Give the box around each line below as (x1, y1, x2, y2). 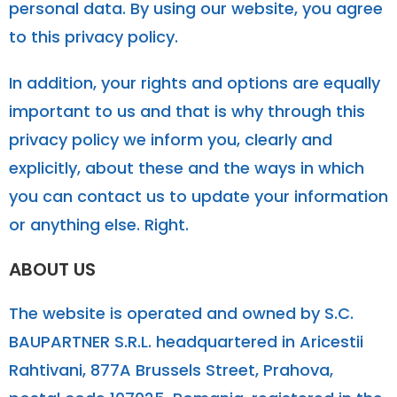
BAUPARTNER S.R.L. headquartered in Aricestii (9, 330, 363, 353)
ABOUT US (9, 256, 96, 282)
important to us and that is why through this (9, 99, 365, 122)
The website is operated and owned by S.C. (9, 301, 354, 324)
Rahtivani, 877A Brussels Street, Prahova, (9, 358, 333, 381)
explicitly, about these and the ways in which (9, 156, 364, 179)
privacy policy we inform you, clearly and (9, 128, 332, 151)
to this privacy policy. (9, 25, 178, 48)
